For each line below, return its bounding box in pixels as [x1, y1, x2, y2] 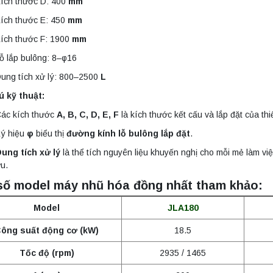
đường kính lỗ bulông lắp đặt [66, 129, 191, 139]
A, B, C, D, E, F [57, 110, 119, 120]
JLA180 [167, 203, 199, 213]
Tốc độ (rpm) [19, 248, 74, 258]
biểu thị [34, 129, 67, 139]
